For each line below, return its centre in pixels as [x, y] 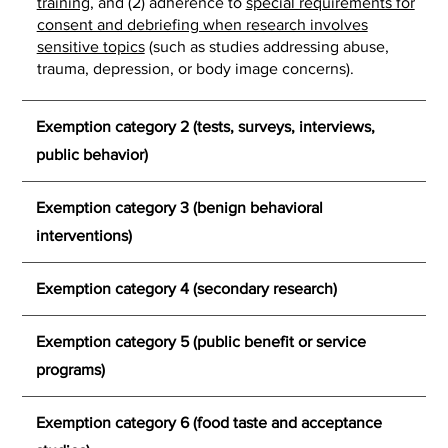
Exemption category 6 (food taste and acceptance [209, 423]
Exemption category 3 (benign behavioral [180, 208]
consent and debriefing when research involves [202, 24]
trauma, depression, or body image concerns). [195, 68]
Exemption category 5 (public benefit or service [201, 342]
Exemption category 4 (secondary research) [187, 289]
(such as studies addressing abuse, [266, 46]
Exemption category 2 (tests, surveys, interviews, [206, 127]
